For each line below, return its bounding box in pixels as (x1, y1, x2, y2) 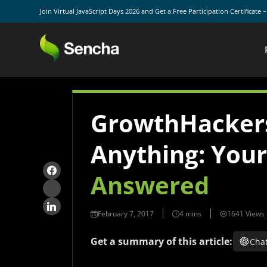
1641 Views (226, 209, 265, 219)
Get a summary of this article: (90, 235, 232, 248)
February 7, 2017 (97, 209, 154, 219)
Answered (90, 169, 209, 201)
